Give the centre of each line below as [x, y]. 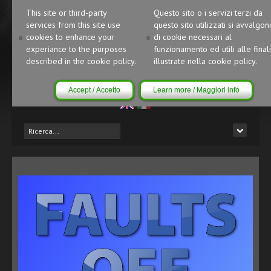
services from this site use [73, 25]
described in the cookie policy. [81, 61]
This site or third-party [66, 13]
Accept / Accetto [94, 90]
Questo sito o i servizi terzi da [208, 13]
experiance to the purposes [76, 49]
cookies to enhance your [70, 37]
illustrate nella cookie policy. [205, 61]
